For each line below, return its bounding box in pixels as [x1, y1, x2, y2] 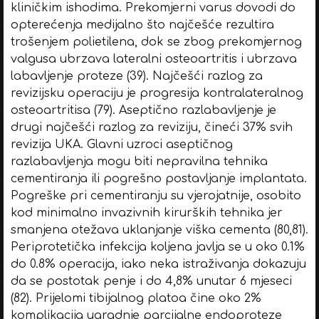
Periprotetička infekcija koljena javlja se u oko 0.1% [10, 240, 305, 253]
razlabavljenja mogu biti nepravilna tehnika [10, 155, 268, 168]
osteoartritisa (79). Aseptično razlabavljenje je [10, 103, 276, 117]
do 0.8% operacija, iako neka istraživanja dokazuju [10, 257, 306, 271]
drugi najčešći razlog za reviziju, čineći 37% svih [10, 120, 293, 134]
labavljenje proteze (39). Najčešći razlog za [10, 69, 263, 83]
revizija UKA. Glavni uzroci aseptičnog [10, 137, 233, 151]
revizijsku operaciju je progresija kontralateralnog [10, 86, 303, 100]
